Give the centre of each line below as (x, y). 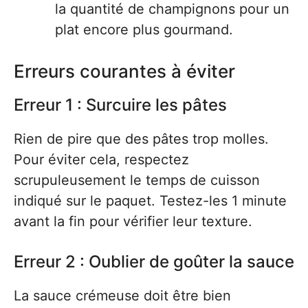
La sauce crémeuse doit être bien (122, 296)
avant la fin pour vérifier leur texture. (133, 221)
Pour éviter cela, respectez (101, 159)
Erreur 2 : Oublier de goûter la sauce (154, 262)
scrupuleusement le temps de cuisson (137, 180)
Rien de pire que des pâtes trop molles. (141, 139)
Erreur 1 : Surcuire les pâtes (120, 105)
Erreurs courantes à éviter (124, 71)
